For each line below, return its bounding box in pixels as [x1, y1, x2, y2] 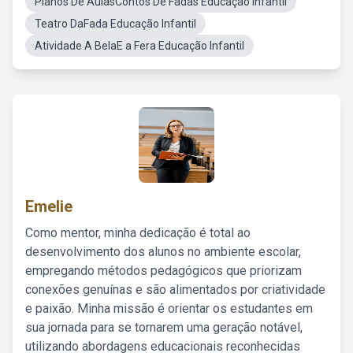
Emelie [25, 197, 72, 216]
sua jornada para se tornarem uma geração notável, [25, 320, 303, 335]
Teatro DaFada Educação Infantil [35, 17, 196, 30]
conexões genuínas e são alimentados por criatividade [25, 282, 325, 297]
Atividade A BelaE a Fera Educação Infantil [35, 39, 244, 52]
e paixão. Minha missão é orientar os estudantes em [25, 301, 313, 316]
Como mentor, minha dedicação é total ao [25, 225, 251, 240]
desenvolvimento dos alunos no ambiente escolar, [25, 244, 301, 259]
